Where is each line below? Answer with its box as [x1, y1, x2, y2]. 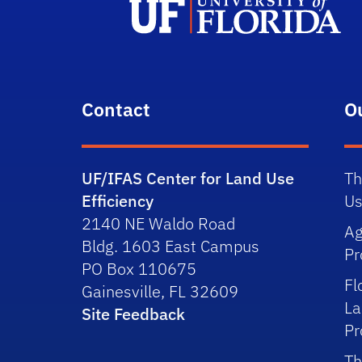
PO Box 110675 [82, 258, 197, 280]
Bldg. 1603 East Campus [82, 235, 260, 257]
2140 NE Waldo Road [82, 213, 236, 234]
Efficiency [82, 190, 154, 212]
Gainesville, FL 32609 [82, 280, 239, 302]
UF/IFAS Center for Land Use [82, 167, 295, 189]
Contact [82, 97, 151, 121]
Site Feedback [82, 303, 186, 325]
